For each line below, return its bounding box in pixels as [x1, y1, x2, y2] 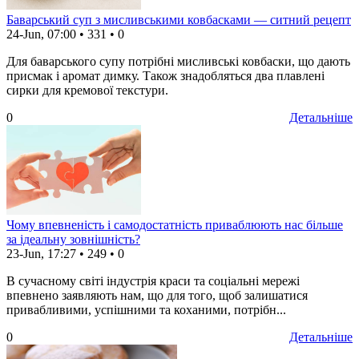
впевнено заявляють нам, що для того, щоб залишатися [6, 288, 308, 303]
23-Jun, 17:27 [6, 247, 76, 261]
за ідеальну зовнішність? [6, 232, 140, 247]
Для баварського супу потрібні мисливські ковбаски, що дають [6, 54, 350, 69]
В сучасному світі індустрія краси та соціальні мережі [6, 274, 300, 288]
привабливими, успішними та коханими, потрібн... [6, 303, 286, 317]
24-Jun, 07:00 [6, 27, 76, 42]
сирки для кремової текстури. [6, 83, 168, 98]
